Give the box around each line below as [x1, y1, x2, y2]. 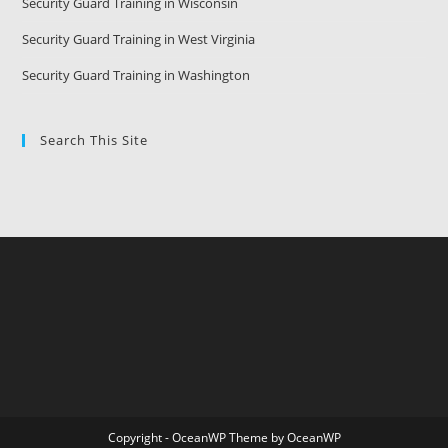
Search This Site [40, 131, 149, 149]
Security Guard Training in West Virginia [22, 30, 256, 48]
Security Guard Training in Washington [22, 66, 251, 84]
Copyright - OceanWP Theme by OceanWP [107, 429, 341, 446]
